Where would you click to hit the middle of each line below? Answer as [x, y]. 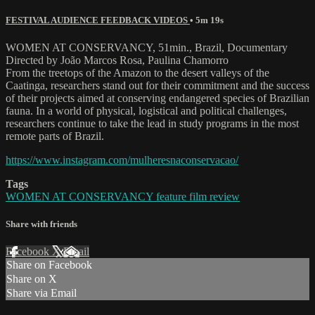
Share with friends [41, 224]
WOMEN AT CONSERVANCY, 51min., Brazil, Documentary [147, 48]
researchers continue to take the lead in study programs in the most [152, 124]
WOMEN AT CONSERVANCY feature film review [123, 197]
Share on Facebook [49, 265]
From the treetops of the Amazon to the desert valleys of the [137, 73]
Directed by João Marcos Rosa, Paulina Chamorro [117, 60]
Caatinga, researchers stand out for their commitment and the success [157, 86]
